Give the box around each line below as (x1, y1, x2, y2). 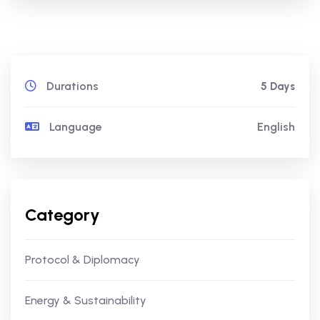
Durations (44, 79, 99, 93)
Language (46, 120, 102, 134)
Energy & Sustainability (25, 294, 146, 307)
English (257, 120, 295, 134)
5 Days (261, 80, 295, 93)
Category (25, 204, 100, 225)
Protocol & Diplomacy (25, 253, 140, 266)
